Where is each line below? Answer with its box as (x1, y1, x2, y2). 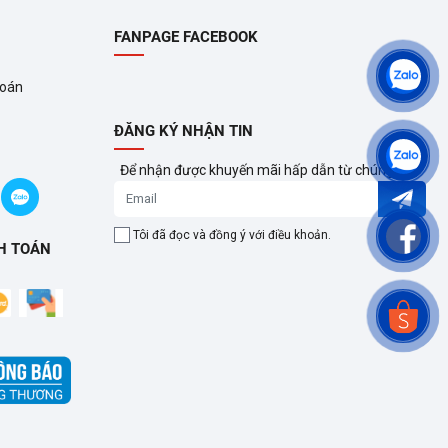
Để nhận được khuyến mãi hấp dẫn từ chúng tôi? (119, 161, 420, 178)
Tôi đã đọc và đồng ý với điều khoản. (132, 227, 331, 242)
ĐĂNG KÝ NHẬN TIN (113, 121, 253, 140)
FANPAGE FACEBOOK (113, 27, 258, 46)
